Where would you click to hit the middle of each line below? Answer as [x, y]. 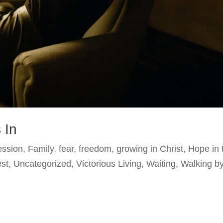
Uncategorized [43, 164]
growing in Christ [150, 149]
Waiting [161, 164]
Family [41, 149]
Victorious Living [109, 164]
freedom [95, 149]
